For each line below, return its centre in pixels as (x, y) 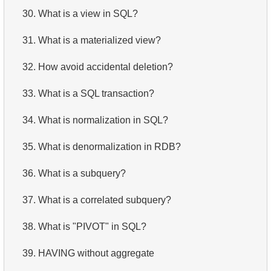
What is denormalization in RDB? (109, 146)
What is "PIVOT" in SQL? (92, 226)
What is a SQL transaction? (96, 93)
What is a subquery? (82, 173)
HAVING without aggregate (96, 253)
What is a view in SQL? (88, 13)
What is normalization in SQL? (103, 120)
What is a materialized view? (100, 40)
